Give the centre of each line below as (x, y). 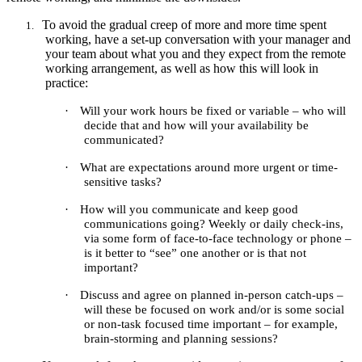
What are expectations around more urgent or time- (209, 167)
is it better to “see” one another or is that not (195, 253)
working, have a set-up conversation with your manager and (198, 39)
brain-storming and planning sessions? (183, 338)
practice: (67, 82)
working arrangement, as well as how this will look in (182, 68)
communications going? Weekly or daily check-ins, (214, 223)
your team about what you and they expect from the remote (196, 53)
